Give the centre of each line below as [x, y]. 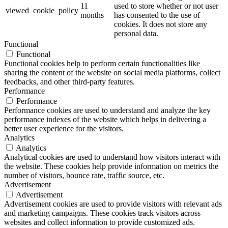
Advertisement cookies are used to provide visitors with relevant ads [113, 204]
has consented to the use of [157, 15]
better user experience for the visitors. [64, 128]
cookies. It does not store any [161, 24]
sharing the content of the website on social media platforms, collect [112, 72]
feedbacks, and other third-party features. [69, 81]
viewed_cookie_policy [42, 10]
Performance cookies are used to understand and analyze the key [107, 110]
